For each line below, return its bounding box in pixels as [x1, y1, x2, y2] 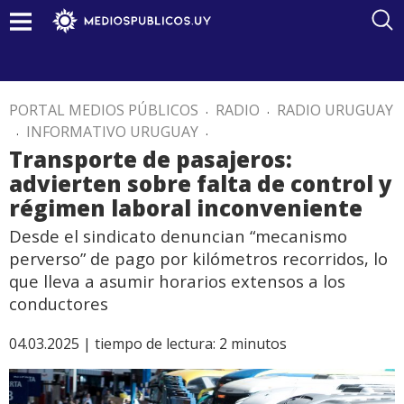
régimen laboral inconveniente [9, 193, 363, 223]
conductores [9, 292, 108, 315]
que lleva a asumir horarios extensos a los [9, 270, 345, 292]
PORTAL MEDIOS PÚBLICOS [9, 100, 198, 120]
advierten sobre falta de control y [9, 169, 392, 198]
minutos [231, 334, 287, 353]
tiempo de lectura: [95, 334, 216, 353]
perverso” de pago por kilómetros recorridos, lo [9, 247, 388, 270]
